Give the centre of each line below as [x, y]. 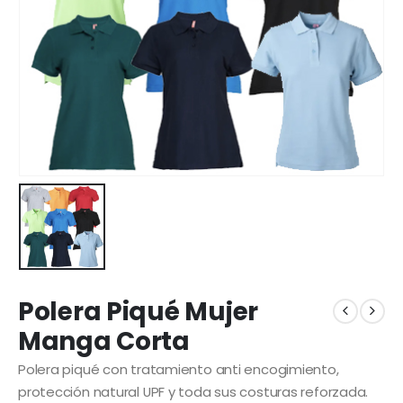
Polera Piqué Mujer [138, 311]
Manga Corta [104, 341]
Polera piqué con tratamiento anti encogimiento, [179, 369]
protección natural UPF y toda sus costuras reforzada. [193, 391]
